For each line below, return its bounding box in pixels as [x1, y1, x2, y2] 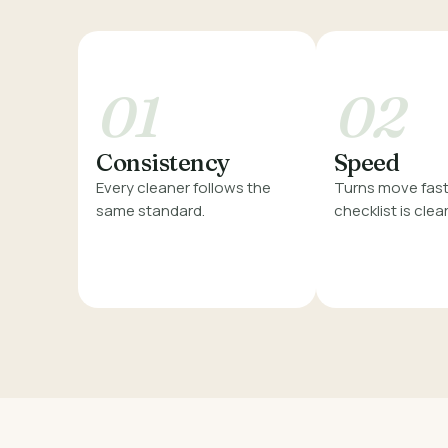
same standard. [96, 200, 206, 222]
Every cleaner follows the [96, 177, 272, 199]
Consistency [96, 148, 230, 178]
